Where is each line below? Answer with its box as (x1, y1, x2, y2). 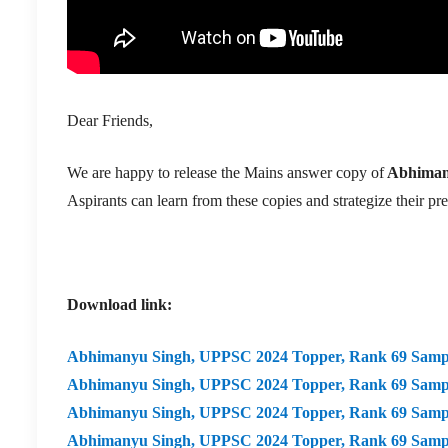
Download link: (67, 295, 176, 313)
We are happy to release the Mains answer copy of (67, 163, 384, 181)
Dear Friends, (67, 111, 153, 129)
